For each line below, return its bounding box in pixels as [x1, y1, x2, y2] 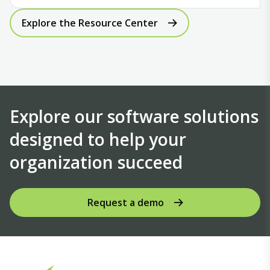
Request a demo [87, 196, 164, 209]
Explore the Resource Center [22, 16, 158, 30]
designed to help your [10, 128, 186, 151]
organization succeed [10, 151, 183, 174]
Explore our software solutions [10, 105, 259, 128]
